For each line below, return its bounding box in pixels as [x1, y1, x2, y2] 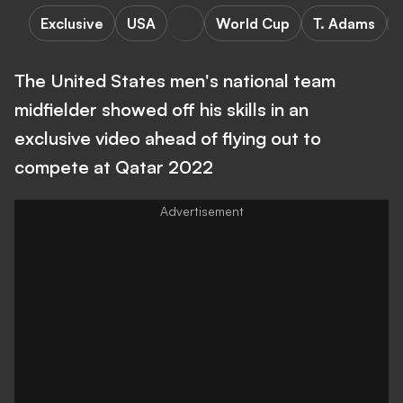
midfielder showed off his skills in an [14, 98, 309, 121]
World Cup [216, 14, 290, 32]
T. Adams [313, 14, 375, 32]
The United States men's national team [14, 69, 336, 92]
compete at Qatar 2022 [14, 156, 213, 178]
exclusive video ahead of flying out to [14, 127, 321, 149]
